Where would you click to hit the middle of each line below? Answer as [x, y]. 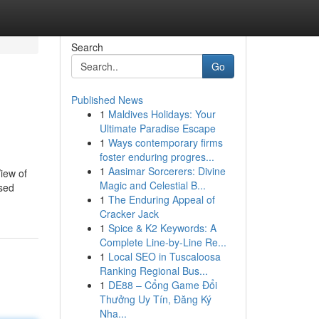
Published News [107, 100]
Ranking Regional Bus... [153, 271]
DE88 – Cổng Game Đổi [162, 285]
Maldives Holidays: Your [162, 114]
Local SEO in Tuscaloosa [164, 256]
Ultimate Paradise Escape [157, 128]
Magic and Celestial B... [152, 185]
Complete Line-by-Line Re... [163, 242]
